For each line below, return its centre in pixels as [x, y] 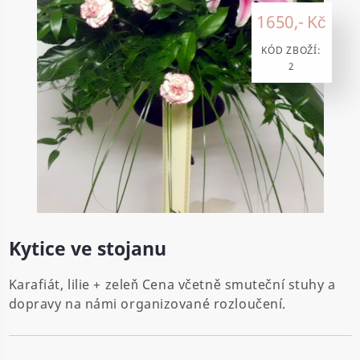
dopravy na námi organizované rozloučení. [147, 303]
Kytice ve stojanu [87, 249]
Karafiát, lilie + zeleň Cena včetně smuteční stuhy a [172, 284]
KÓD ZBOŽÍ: [291, 50]
